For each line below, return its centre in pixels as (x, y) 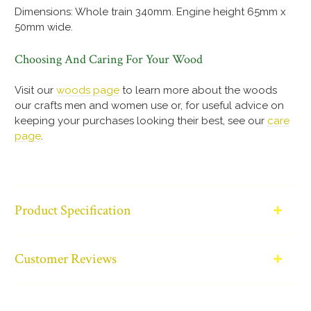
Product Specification (73, 210)
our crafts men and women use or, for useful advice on (150, 105)
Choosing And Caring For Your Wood (109, 59)
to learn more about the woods (199, 90)
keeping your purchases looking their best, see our (141, 120)
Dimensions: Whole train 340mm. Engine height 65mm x (151, 12)
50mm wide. (44, 27)
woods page (88, 90)
